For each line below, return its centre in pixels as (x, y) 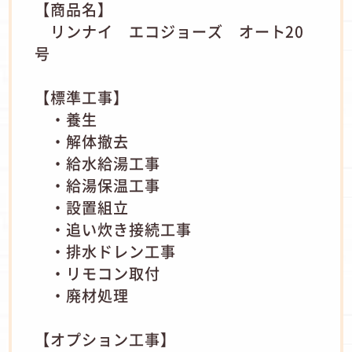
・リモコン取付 (97, 273)
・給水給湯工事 (97, 163)
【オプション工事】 (105, 339)
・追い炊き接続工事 (113, 229)
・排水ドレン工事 (105, 251)
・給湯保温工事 (97, 185)
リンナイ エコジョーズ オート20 (170, 31)
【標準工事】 (82, 97)
